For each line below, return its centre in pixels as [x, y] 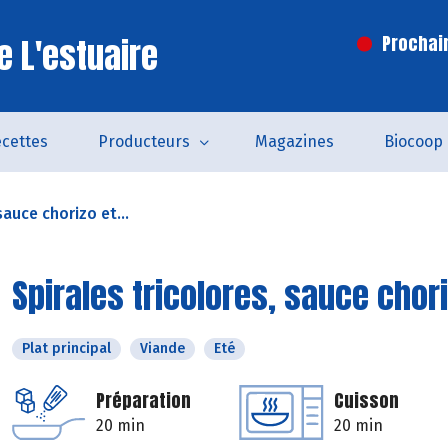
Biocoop [413, 141]
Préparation [143, 400]
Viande [162, 348]
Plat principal [66, 348]
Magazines [294, 141]
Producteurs [143, 141]
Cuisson [366, 400]
